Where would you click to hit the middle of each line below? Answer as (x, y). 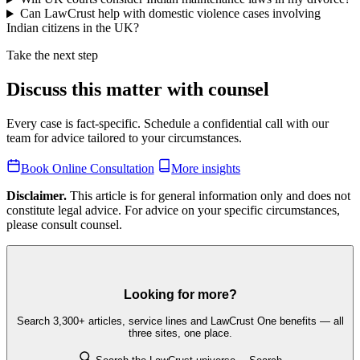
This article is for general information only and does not (209, 195)
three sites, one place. (180, 333)
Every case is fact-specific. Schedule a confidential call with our (168, 124)
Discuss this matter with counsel (138, 90)
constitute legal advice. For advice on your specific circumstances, (173, 210)
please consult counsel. (64, 224)
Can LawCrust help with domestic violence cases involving (170, 14)
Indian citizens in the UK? (73, 28)
